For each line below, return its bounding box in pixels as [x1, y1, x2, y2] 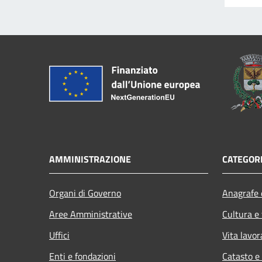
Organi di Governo [49, 185, 121, 200]
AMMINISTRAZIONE [49, 151, 131, 166]
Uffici [49, 227, 70, 242]
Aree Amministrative [49, 206, 132, 221]
